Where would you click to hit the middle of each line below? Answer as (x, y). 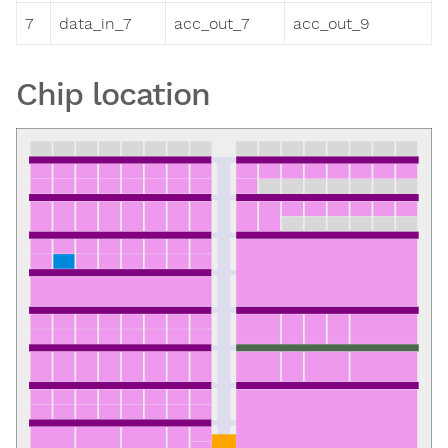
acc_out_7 (211, 24)
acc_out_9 (331, 24)
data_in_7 (95, 24)
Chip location (113, 94)
